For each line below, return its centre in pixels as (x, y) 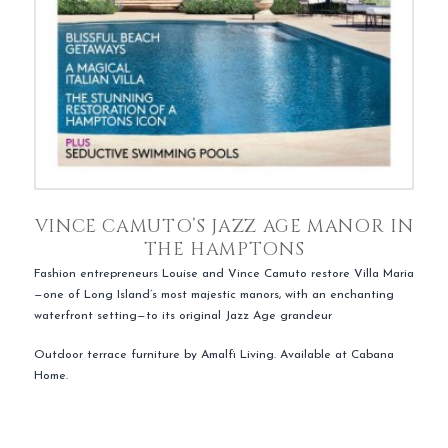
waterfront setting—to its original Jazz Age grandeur (182, 316)
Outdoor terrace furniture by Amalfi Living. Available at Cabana (213, 355)
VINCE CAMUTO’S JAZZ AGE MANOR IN (224, 226)
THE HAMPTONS (224, 249)
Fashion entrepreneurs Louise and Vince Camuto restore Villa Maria (223, 274)
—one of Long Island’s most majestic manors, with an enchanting (213, 295)
